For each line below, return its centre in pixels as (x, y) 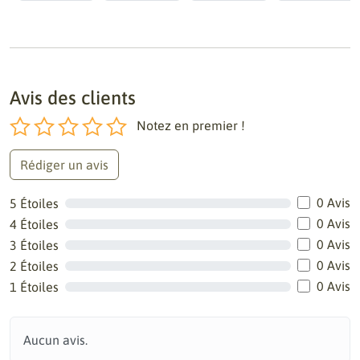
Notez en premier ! (191, 125)
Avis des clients (73, 98)
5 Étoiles (34, 203)
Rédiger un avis (64, 165)
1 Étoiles (34, 287)
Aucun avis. (55, 340)
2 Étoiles (34, 266)
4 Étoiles (34, 224)
